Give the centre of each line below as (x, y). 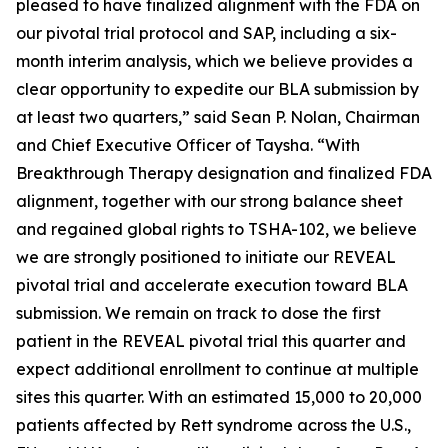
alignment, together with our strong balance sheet (209, 201)
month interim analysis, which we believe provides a (214, 61)
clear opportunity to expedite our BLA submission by (217, 89)
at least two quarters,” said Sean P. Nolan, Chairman (218, 117)
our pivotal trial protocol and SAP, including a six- (206, 33)
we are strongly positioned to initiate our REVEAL (206, 257)
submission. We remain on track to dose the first (198, 313)
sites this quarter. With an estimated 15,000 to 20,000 (219, 397)
